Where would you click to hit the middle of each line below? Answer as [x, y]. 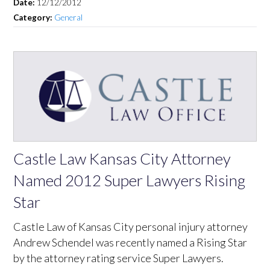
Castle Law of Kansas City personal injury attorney [131, 226]
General [69, 17]
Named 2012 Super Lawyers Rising [130, 180]
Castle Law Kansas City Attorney [122, 158]
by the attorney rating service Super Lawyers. [119, 258]
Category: [34, 17]
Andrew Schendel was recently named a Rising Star [130, 242]
